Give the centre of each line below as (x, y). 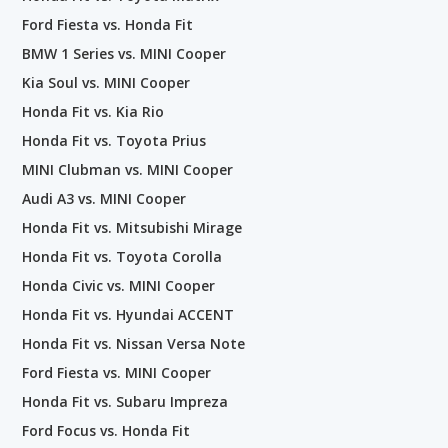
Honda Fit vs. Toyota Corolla (122, 256)
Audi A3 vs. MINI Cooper (104, 198)
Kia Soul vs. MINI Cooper (106, 82)
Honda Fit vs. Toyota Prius (114, 140)
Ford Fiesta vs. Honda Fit (107, 24)
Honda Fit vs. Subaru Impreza (125, 401)
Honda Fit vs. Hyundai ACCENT (128, 314)
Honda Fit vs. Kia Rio (93, 111)
